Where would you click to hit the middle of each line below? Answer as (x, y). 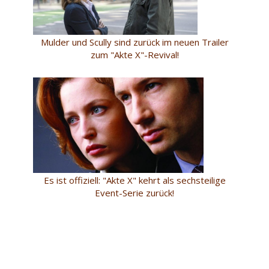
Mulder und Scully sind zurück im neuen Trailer (134, 42)
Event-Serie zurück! (134, 193)
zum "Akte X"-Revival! (134, 55)
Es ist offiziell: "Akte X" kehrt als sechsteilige (134, 180)
